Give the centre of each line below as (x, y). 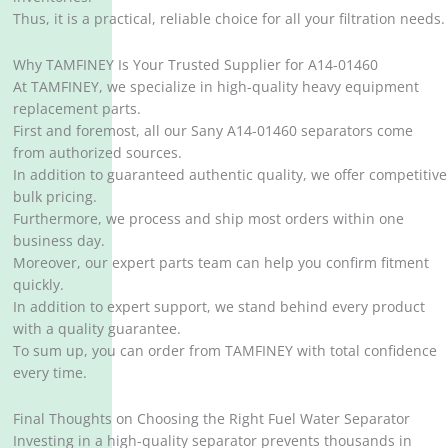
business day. (59, 241)
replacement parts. (77, 109)
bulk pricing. (55, 197)
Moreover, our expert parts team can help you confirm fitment (221, 263)
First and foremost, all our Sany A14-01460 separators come (213, 131)
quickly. (39, 285)
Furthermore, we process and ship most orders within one (209, 219)
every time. (50, 373)
